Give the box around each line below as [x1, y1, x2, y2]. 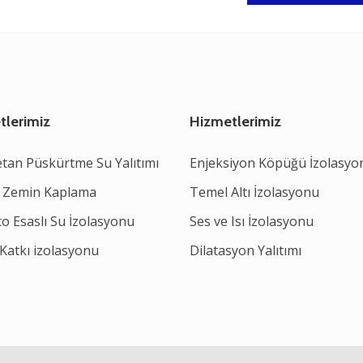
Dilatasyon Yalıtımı [190, 241, 301, 259]
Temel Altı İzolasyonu [190, 183, 319, 201]
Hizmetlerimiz [190, 113, 281, 130]
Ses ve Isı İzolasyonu [190, 212, 314, 230]
